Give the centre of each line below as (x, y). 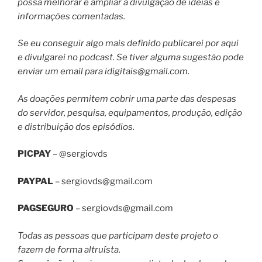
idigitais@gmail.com (146, 72)
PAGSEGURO (46, 208)
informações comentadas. (71, 16)
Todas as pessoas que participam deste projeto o (118, 235)
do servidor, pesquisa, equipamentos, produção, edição (130, 113)
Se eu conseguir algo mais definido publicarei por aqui (128, 44)
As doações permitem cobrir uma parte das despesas (127, 99)
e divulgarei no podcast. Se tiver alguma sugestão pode (131, 58)
